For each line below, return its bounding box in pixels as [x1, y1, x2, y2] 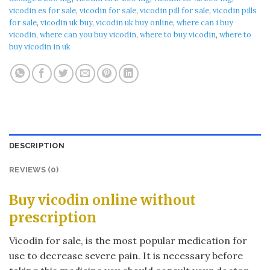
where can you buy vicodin [40, 29, 136, 40]
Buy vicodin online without [9, 191, 196, 209]
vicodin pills [213, 5, 257, 16]
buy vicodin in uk [9, 41, 71, 52]
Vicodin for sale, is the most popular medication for [9, 234, 247, 246]
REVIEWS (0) [9, 165, 58, 174]
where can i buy [177, 17, 233, 28]
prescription [9, 209, 96, 226]
